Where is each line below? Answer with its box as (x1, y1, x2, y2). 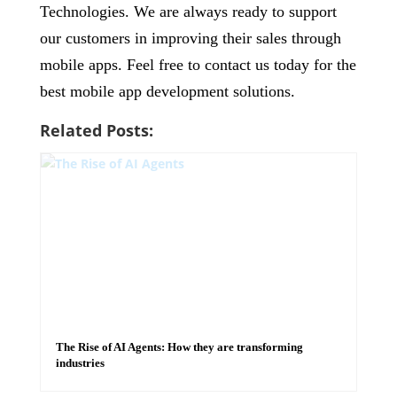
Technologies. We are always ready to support (39, 3, 337, 20)
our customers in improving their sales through (39, 29, 341, 47)
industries (55, 356, 105, 370)
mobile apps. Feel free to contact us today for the (39, 56, 356, 74)
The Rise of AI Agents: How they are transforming (55, 340, 303, 354)
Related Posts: (39, 120, 153, 141)
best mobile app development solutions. (39, 82, 295, 100)
